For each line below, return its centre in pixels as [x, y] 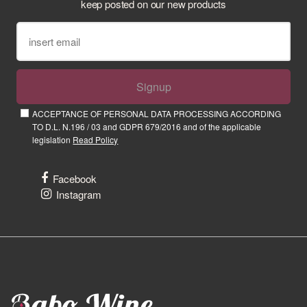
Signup [153, 86]
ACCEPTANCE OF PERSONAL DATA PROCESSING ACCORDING [157, 114]
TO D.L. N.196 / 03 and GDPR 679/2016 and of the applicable [147, 127]
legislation [53, 140]
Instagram [79, 195]
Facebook [75, 179]
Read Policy [96, 140]
